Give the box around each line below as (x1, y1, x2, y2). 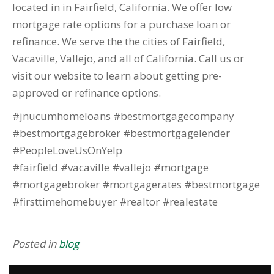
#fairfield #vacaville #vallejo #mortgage (12, 160, 209, 175)
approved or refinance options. (12, 86, 161, 100)
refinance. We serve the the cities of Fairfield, (12, 34, 225, 49)
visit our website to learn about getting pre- (12, 68, 222, 83)
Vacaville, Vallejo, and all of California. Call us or (12, 51, 244, 66)
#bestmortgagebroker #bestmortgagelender (12, 126, 230, 141)
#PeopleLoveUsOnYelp (12, 143, 122, 158)
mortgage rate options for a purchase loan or (12, 17, 231, 32)
